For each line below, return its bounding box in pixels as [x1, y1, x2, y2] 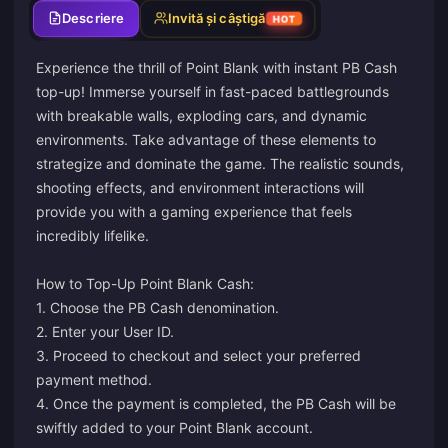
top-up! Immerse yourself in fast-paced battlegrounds [36, 82, 389, 100]
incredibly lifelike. [36, 226, 149, 244]
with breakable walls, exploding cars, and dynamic [36, 106, 367, 124]
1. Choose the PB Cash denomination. [36, 298, 279, 316]
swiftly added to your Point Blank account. [36, 418, 313, 436]
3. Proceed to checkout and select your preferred [36, 346, 361, 364]
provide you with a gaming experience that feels [36, 202, 352, 220]
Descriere [62, 9, 125, 26]
